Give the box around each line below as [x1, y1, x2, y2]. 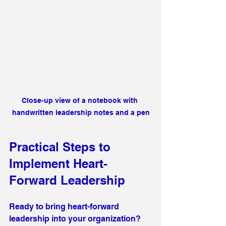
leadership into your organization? [9, 213, 143, 223]
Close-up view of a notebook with [22, 96, 140, 104]
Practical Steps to [9, 139, 114, 154]
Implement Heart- [9, 156, 107, 171]
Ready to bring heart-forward [9, 201, 121, 211]
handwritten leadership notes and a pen [12, 108, 150, 117]
